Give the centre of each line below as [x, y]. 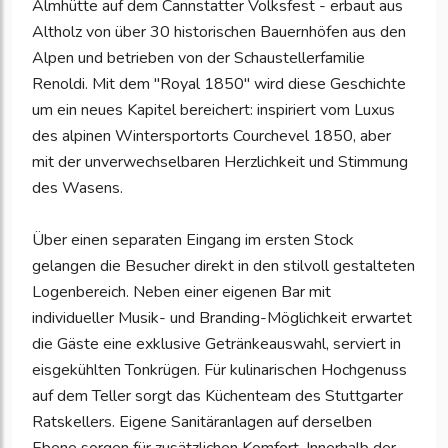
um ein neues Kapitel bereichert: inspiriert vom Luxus [213, 110]
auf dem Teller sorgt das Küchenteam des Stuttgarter [217, 396]
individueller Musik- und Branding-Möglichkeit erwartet [222, 318]
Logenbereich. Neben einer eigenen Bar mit [181, 292]
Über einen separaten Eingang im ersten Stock [193, 240]
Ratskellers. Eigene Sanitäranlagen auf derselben [202, 422]
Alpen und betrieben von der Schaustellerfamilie [198, 58]
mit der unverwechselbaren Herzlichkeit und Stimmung [220, 162]
